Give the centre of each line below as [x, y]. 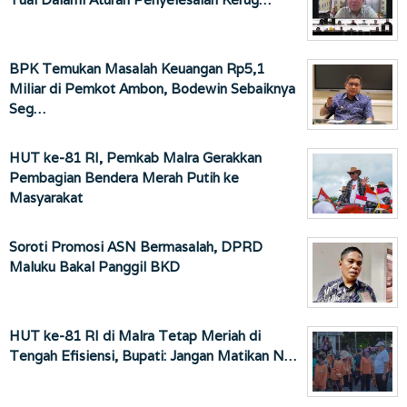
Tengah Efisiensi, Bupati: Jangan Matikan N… [153, 355]
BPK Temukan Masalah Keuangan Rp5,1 [137, 68]
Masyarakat [46, 197]
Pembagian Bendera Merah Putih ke [124, 177]
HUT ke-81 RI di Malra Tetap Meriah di [135, 335]
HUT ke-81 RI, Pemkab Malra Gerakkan [135, 157]
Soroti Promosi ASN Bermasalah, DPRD [136, 246]
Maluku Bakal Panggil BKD [94, 266]
